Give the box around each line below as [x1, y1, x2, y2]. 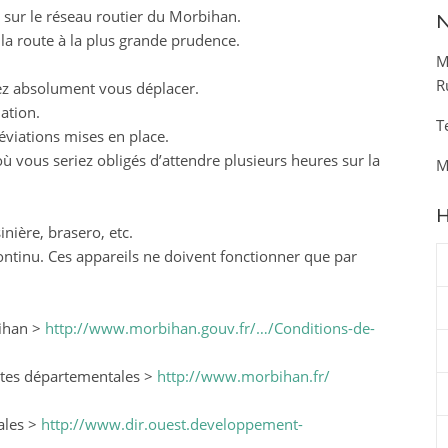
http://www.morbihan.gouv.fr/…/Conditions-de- [44, 317, 375, 338]
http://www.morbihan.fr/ [156, 365, 330, 386]
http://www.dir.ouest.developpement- [40, 413, 303, 434]
